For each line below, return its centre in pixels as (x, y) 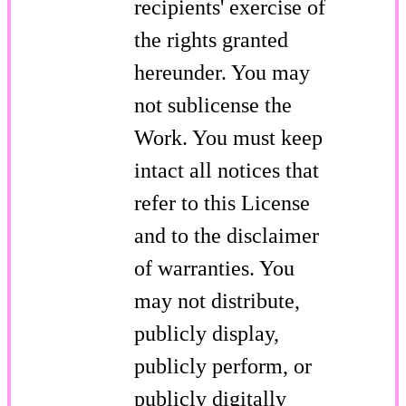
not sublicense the (213, 105)
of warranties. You (214, 268)
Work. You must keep (228, 137)
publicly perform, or (223, 366)
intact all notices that (227, 170)
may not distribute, (217, 300)
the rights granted (211, 39)
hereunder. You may (222, 72)
